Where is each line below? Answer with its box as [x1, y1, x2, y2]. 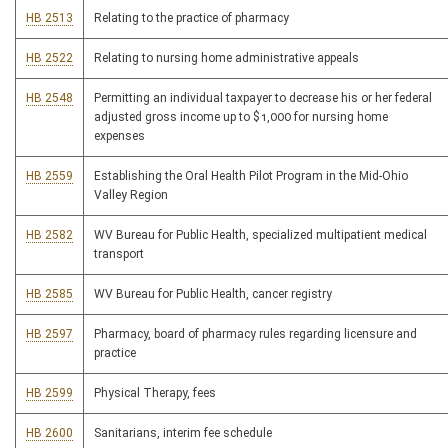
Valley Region [94, 188, 168, 203]
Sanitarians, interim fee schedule [94, 426, 272, 441]
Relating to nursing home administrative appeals [94, 51, 359, 66]
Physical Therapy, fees [94, 386, 216, 401]
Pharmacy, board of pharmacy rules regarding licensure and [94, 327, 417, 342]
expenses [94, 129, 145, 144]
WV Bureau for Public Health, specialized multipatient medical [94, 228, 427, 243]
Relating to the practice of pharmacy [94, 11, 289, 26]
